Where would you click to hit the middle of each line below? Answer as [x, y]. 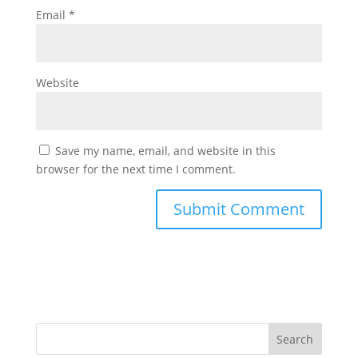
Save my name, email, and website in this [165, 151]
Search [295, 339]
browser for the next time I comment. [135, 169]
